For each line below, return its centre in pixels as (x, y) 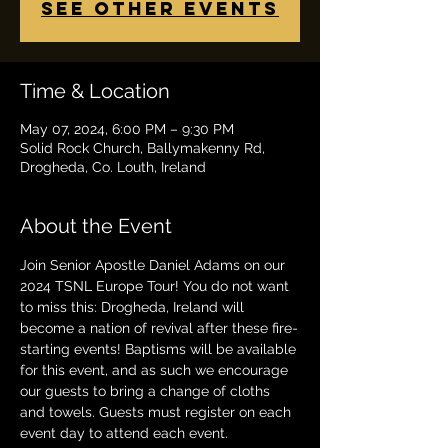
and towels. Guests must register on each (157, 412)
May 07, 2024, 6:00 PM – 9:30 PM (127, 129)
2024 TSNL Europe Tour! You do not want (156, 286)
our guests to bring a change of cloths (147, 391)
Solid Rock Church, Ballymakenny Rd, (142, 148)
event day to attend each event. (126, 433)
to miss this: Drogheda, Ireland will (134, 307)
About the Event (96, 226)
